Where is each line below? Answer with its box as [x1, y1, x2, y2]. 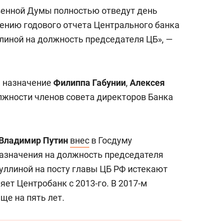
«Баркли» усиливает [120, 1, 207, 12]
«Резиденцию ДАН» [120, 12, 204, 23]
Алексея [130, 77, 165, 88]
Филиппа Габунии [53, 77, 126, 88]
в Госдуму [89, 135, 132, 146]
